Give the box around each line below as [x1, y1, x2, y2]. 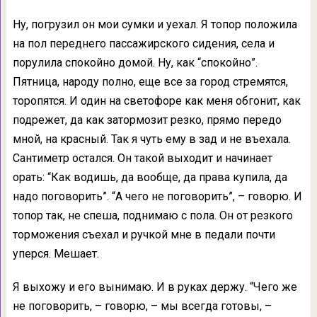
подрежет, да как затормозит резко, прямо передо [12, 113, 282, 127]
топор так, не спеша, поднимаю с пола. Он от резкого [12, 209, 293, 223]
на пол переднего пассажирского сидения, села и [12, 37, 275, 51]
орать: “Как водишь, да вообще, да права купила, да [12, 171, 287, 185]
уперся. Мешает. [12, 247, 99, 261]
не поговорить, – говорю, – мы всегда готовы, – [12, 299, 272, 313]
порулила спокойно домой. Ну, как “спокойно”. [12, 56, 258, 70]
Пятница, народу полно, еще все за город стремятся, [12, 75, 288, 89]
